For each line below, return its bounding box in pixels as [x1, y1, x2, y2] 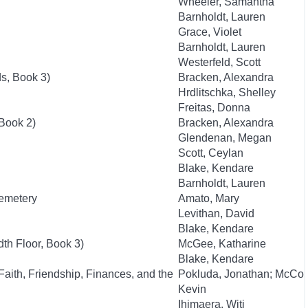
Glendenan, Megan [178, 132, 272, 144]
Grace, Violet [178, 26, 241, 38]
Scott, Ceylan [178, 147, 243, 159]
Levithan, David [178, 208, 254, 219]
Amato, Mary [178, 192, 239, 204]
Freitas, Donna [178, 102, 250, 113]
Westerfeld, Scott [178, 56, 261, 68]
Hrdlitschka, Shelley [178, 87, 276, 98]
